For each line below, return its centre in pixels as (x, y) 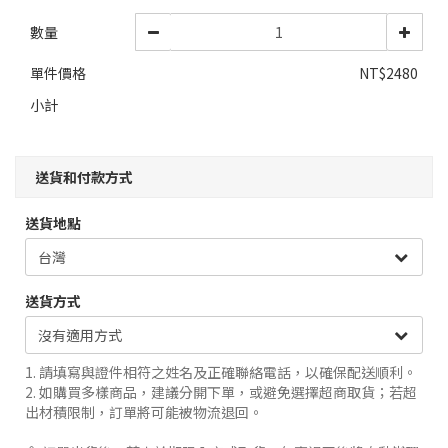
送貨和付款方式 (84, 177)
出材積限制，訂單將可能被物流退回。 (144, 412)
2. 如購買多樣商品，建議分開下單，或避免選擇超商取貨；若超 (221, 392)
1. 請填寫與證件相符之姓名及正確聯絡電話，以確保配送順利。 (221, 372)
